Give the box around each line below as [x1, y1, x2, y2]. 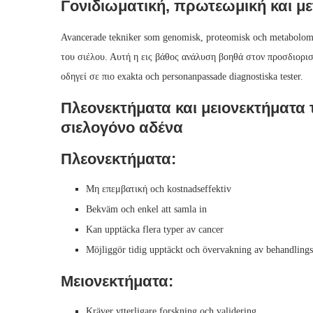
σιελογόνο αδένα [61, 119, 183, 137]
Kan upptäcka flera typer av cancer [86, 224, 224, 235]
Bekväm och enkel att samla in [86, 204, 207, 215]
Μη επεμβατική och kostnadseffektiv [86, 184, 231, 195]
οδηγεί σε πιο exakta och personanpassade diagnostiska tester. [61, 71, 303, 82]
